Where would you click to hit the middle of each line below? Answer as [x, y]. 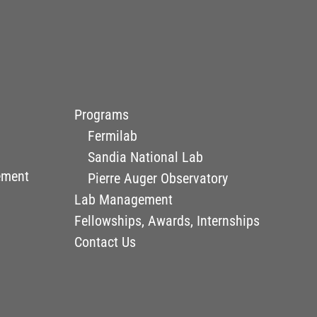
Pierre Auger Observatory [157, 178]
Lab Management [124, 199]
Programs [102, 114]
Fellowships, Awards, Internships [167, 220]
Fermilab [112, 136]
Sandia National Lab [145, 157]
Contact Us [105, 242]
